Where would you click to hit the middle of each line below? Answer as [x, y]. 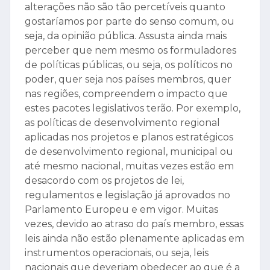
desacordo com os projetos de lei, [104, 181]
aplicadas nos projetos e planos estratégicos [129, 137]
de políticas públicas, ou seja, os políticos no [129, 65]
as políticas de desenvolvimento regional [122, 123]
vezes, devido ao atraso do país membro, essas [134, 224]
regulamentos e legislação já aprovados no [127, 195]
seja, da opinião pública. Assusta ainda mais [126, 36]
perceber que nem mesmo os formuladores [130, 51]
